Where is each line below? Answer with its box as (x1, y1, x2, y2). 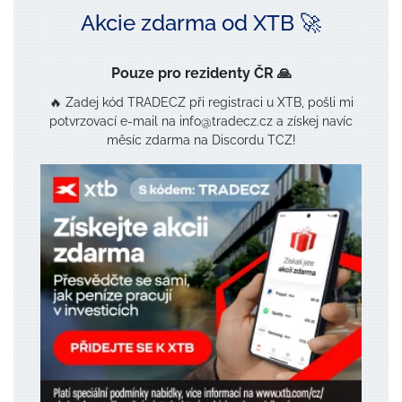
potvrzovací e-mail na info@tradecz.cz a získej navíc (49, 114, 353, 129)
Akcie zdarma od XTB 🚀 (81, 10, 321, 37)
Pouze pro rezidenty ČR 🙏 (110, 65, 292, 83)
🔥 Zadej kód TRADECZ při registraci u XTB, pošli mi (48, 95, 354, 110)
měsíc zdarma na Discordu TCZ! (106, 133, 296, 148)
